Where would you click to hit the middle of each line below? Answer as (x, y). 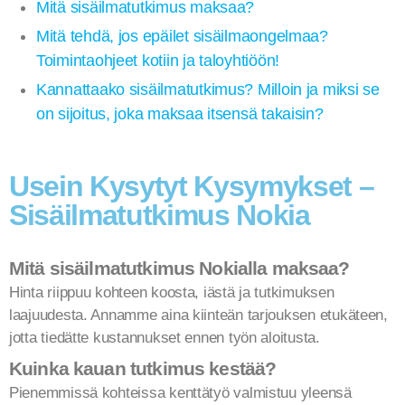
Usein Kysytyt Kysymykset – (192, 186)
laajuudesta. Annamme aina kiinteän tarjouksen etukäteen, (198, 315)
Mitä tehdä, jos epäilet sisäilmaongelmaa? (182, 36)
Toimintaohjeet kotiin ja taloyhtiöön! (158, 61)
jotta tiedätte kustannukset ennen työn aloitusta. (165, 337)
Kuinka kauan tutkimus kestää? (143, 368)
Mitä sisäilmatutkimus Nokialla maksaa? (179, 268)
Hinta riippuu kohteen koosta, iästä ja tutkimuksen (172, 292)
